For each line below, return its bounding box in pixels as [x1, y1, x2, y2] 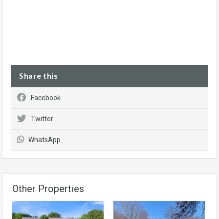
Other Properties [12, 183, 84, 195]
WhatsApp [28, 136, 61, 144]
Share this [19, 71, 58, 80]
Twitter [31, 115, 53, 123]
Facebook [31, 94, 61, 102]
